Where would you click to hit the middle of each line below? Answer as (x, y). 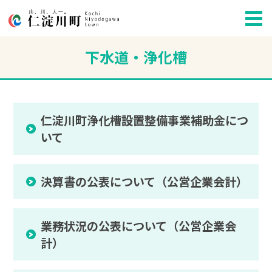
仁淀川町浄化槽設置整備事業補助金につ (145, 121)
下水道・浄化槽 (136, 57)
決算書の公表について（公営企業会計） (144, 182)
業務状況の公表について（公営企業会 (139, 226)
